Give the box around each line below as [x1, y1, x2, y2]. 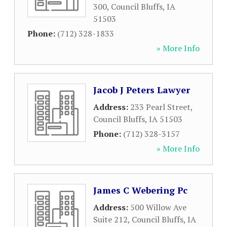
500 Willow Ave [130, 202, 186, 213]
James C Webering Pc [93, 184, 187, 196]
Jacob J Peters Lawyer [93, 84, 190, 96]
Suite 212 [93, 214, 128, 225]
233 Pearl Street [130, 101, 191, 112]
